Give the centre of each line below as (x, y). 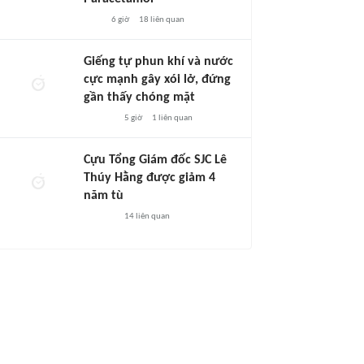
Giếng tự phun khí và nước (158, 62)
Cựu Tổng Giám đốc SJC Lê (155, 160)
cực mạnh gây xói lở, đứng (157, 80)
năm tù (104, 196)
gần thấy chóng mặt (139, 97)
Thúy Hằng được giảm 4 (149, 178)
